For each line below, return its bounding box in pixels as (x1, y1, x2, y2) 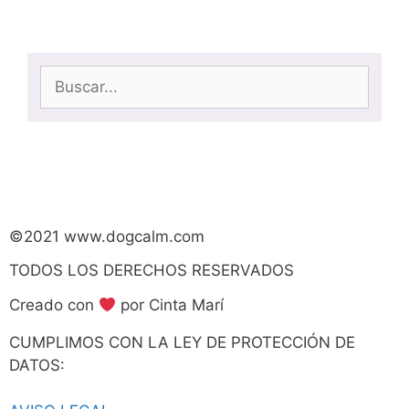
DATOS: (9, 355, 65, 374)
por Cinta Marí (116, 295, 225, 314)
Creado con (9, 295, 99, 314)
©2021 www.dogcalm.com (9, 226, 204, 246)
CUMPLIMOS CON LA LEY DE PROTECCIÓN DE (9, 332, 355, 351)
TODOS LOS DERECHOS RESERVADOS (9, 260, 294, 279)
